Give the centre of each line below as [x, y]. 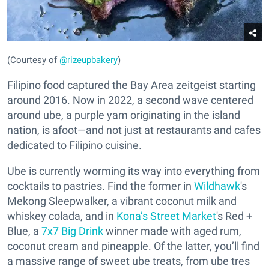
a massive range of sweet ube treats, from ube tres [128, 261]
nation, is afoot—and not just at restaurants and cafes [134, 130]
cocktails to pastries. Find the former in [101, 186]
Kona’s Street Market [166, 216]
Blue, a [24, 231]
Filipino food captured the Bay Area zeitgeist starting [131, 85]
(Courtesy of [33, 60]
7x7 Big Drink [72, 231]
